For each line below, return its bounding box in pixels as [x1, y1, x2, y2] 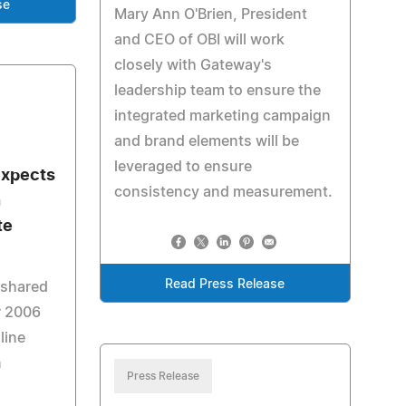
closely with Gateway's [113, 58, 272, 72]
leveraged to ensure [113, 159, 252, 174]
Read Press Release [165, 278, 285, 291]
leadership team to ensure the [113, 83, 321, 98]
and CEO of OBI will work [113, 33, 285, 47]
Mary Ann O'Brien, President [113, 7, 307, 22]
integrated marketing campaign [113, 109, 331, 123]
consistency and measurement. [113, 185, 333, 199]
